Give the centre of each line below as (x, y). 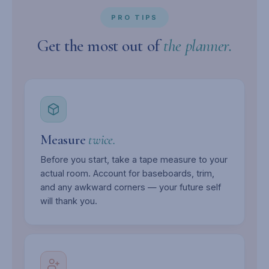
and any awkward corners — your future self (131, 187)
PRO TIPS (134, 17)
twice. (102, 140)
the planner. (198, 46)
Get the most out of (100, 46)
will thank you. (69, 201)
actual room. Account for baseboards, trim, (127, 173)
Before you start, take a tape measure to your (134, 159)
